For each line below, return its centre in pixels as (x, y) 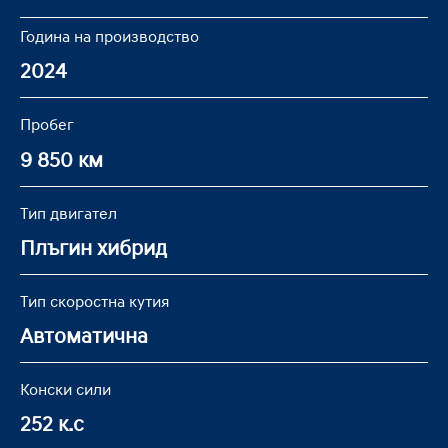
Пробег (47, 124)
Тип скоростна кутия (95, 300)
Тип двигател (68, 212)
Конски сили (65, 388)
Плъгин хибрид (93, 247)
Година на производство (109, 36)
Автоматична (84, 335)
